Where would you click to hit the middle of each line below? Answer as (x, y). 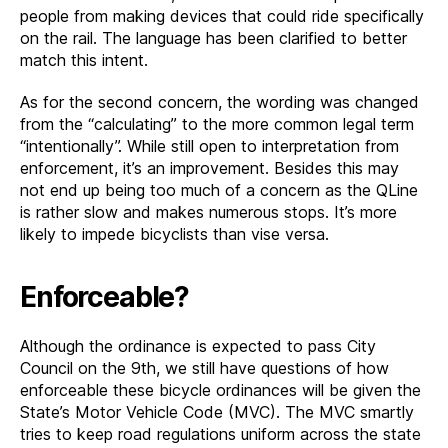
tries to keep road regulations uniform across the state (220, 433)
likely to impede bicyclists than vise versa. (174, 233)
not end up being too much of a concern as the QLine (219, 189)
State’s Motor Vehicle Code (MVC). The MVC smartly (217, 411)
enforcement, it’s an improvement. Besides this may (209, 167)
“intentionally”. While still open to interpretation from (209, 145)
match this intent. (84, 59)
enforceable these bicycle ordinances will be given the (220, 389)
